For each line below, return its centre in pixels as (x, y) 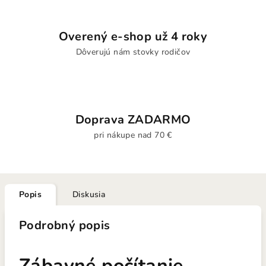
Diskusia (89, 194)
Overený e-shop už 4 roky (133, 37)
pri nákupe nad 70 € (133, 135)
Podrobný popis (65, 225)
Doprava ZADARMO (133, 120)
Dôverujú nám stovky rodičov (133, 52)
